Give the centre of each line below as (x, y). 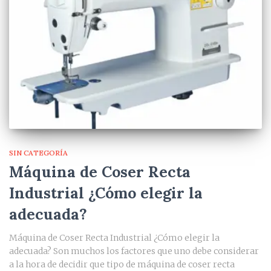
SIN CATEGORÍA (38, 152)
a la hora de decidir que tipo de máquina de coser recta (122, 264)
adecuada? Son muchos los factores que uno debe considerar (134, 251)
